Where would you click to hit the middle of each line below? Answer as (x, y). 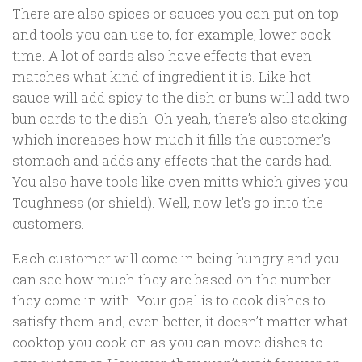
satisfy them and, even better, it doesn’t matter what (180, 321)
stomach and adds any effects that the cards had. (173, 161)
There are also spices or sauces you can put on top (175, 14)
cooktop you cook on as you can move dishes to (168, 342)
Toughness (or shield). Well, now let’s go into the (168, 203)
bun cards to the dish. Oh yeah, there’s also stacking (180, 119)
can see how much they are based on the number (172, 279)
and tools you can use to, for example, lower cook (172, 35)
